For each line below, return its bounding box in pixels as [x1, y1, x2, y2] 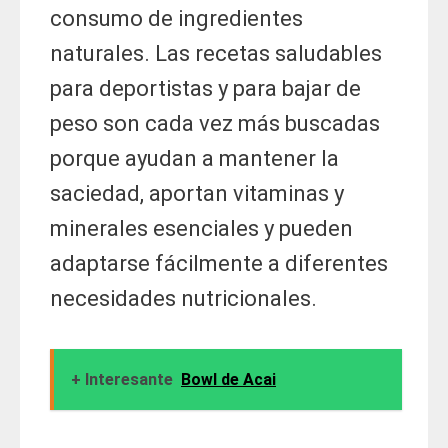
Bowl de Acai [181, 370, 276, 390]
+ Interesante [71, 370, 173, 390]
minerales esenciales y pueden [50, 216, 353, 242]
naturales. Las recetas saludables [50, 41, 382, 67]
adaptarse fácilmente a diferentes [50, 251, 388, 277]
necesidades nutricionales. [50, 286, 317, 312]
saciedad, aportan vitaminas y [50, 181, 344, 207]
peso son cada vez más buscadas [50, 111, 380, 137]
